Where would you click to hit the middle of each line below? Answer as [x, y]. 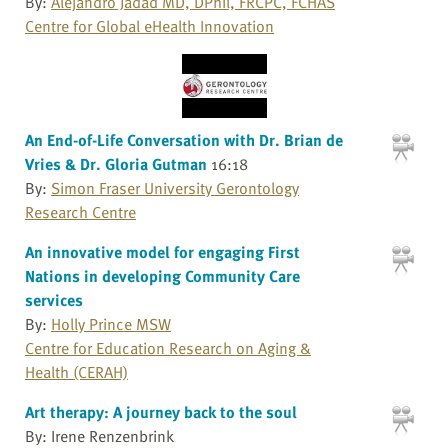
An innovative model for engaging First [162, 251]
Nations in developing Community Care [162, 275]
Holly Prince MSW [111, 323]
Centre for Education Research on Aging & [168, 347]
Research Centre [80, 211]
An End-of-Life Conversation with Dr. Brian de [184, 139]
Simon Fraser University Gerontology [175, 187]
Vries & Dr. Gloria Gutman [116, 163]
